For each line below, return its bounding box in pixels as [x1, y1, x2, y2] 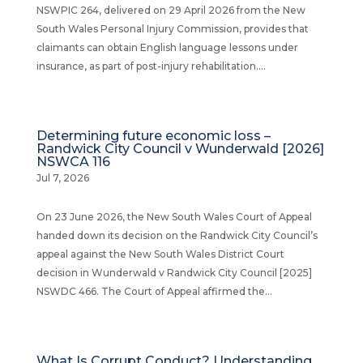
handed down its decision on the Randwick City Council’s [36, 229, 318, 241]
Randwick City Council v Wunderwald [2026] [36, 141, 324, 156]
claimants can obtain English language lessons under [36, 41, 298, 53]
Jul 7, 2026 [36, 172, 89, 184]
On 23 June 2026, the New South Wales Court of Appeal [36, 211, 312, 223]
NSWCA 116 [36, 154, 110, 169]
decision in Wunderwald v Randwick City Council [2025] [36, 267, 312, 279]
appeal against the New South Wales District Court [36, 248, 284, 260]
